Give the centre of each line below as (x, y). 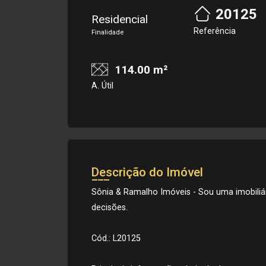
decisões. (110, 207)
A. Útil (102, 85)
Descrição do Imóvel (147, 172)
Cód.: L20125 (116, 238)
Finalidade (107, 32)
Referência (215, 31)
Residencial (120, 19)
